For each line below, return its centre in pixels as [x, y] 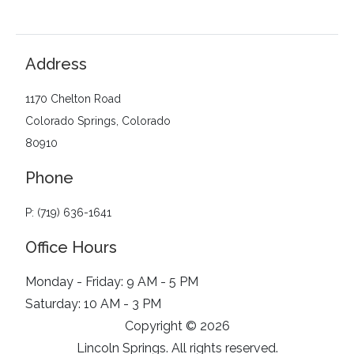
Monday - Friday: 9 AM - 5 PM [112, 281]
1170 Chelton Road [73, 98]
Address [56, 64]
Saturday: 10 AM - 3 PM [93, 303]
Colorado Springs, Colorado [98, 121]
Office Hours [71, 247]
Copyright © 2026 [177, 326]
